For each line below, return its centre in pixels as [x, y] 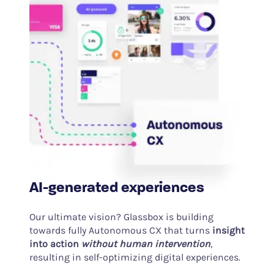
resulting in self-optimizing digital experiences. [135, 257]
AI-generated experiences [117, 189]
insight [228, 231]
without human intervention [146, 244]
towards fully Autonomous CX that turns [120, 231]
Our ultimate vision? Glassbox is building [121, 217]
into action [55, 244]
